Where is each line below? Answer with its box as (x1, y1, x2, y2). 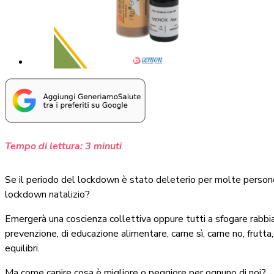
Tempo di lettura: (5, 139, 83, 153)
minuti (94, 139, 122, 153)
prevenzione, (5, 226, 61, 240)
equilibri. (5, 241, 40, 255)
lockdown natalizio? (5, 187, 90, 201)
